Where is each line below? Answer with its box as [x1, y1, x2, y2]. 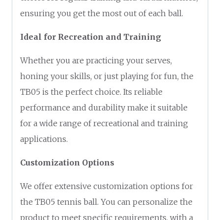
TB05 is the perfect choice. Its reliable [20, 86, 163, 97]
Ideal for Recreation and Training [20, 31, 161, 42]
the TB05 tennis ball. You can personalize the [20, 196, 192, 207]
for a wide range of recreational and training [20, 118, 188, 128]
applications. [20, 134, 68, 144]
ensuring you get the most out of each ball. [20, 8, 183, 18]
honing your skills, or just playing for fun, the [20, 71, 193, 81]
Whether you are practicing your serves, [20, 55, 172, 65]
